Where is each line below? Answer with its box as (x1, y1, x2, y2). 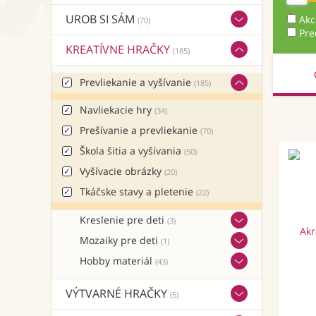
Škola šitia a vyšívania (80, 144, 184, 157)
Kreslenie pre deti (80, 213, 167, 226)
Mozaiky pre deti (80, 233, 161, 247)
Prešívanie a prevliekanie (80, 123, 200, 137)
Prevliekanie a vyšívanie (80, 75, 194, 89)
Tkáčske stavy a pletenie (80, 185, 196, 198)
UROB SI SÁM (66, 11, 138, 27)
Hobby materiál (80, 254, 155, 267)
